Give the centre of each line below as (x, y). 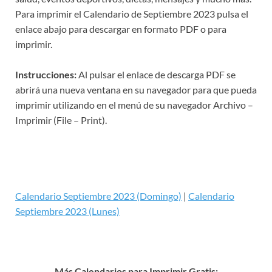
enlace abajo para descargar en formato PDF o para (121, 29)
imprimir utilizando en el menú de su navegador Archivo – (134, 105)
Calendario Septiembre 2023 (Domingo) (98, 196)
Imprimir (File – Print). (61, 120)
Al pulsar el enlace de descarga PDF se (156, 75)
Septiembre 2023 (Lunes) (67, 211)
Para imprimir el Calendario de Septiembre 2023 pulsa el (132, 14)
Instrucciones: (46, 75)
